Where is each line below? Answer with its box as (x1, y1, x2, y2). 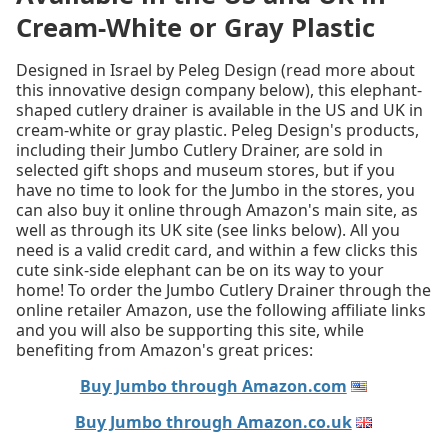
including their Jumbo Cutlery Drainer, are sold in (16, 139, 383, 162)
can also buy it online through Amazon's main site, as (16, 199, 418, 222)
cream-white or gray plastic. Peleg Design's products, (16, 119, 419, 142)
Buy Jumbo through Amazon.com (79, 375, 347, 398)
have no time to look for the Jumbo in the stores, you (16, 179, 415, 202)
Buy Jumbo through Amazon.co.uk (74, 411, 352, 434)
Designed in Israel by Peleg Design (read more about (16, 59, 415, 82)
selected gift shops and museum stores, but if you (16, 159, 395, 182)
